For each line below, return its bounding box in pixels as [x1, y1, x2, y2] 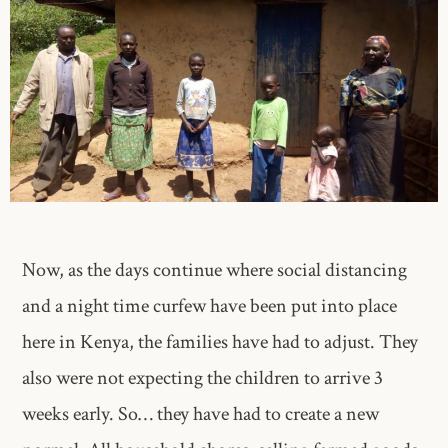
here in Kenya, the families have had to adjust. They [22, 329, 419, 356]
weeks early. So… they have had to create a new [22, 401, 380, 428]
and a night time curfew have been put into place [22, 293, 398, 320]
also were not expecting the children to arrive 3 [22, 365, 384, 392]
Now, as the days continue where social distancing [22, 257, 408, 284]
